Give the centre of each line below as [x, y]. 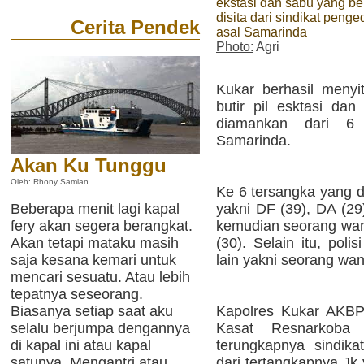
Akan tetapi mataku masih [95, 243]
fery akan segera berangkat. [102, 226]
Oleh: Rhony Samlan [50, 182]
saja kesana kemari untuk [93, 260]
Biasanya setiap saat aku [92, 311]
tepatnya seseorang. [77, 294]
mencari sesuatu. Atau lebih [100, 277]
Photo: [235, 47]
